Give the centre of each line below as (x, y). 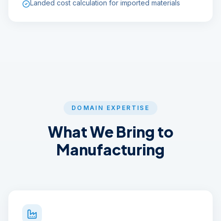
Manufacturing (110, 149)
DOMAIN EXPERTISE (110, 108)
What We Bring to (110, 132)
